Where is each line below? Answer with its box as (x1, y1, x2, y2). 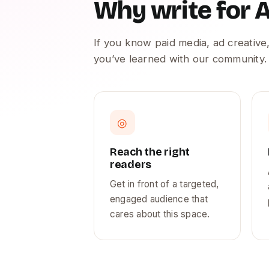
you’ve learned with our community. (94, 53, 267, 65)
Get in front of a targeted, (110, 178, 219, 190)
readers (110, 158, 152, 171)
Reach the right (110, 145, 190, 159)
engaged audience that (110, 193, 208, 205)
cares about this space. (110, 208, 210, 220)
